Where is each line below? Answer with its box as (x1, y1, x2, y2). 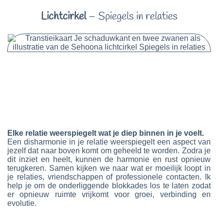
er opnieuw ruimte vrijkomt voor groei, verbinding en (7, 190, 211, 199)
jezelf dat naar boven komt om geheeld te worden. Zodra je (7, 146, 211, 155)
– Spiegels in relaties (86, 9, 178, 24)
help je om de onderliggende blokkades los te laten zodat (7, 181, 211, 190)
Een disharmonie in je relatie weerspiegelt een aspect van (7, 137, 211, 146)
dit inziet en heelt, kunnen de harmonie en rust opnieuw (7, 155, 211, 163)
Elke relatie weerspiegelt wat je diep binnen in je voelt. (7, 128, 204, 137)
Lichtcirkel (40, 9, 86, 24)
